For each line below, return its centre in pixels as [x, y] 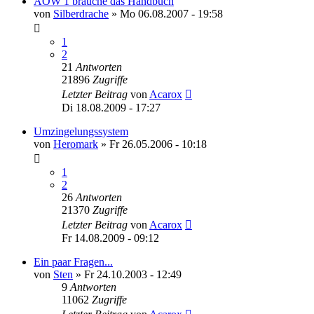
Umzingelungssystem [81, 131]
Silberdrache [81, 13]
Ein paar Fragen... [73, 261]
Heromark [76, 144]
